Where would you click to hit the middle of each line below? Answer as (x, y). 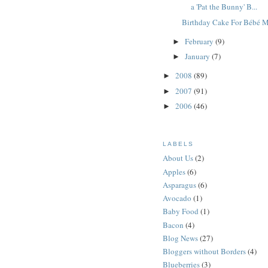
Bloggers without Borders (204, 252)
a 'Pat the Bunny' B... (224, 7)
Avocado (177, 198)
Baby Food (181, 211)
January (198, 57)
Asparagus (179, 185)
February (200, 41)
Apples (174, 171)
